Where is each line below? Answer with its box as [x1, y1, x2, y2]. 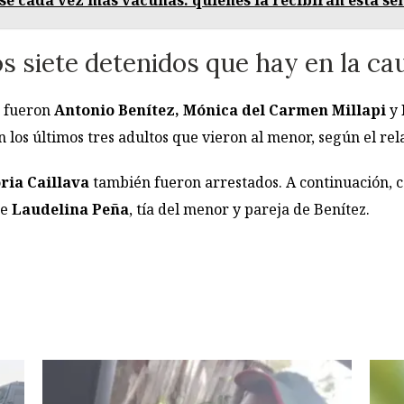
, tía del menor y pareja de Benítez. [129, 198, 370, 219]
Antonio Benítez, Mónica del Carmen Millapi [54, 99, 390, 120]
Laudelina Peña [12, 198, 129, 219]
